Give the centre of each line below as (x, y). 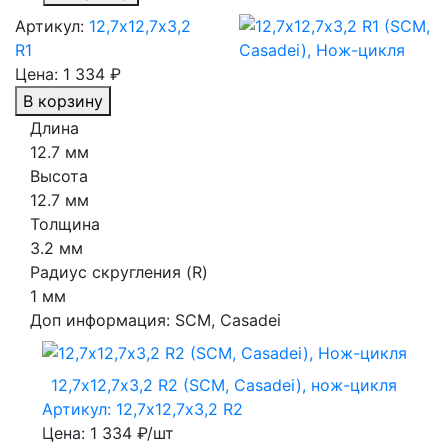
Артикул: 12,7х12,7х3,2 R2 (142, 409)
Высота (59, 175)
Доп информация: (102, 319)
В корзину (63, 100)
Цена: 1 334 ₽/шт (107, 433)
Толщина (65, 223)
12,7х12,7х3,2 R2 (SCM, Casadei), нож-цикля (224, 385)
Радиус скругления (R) (119, 271)
